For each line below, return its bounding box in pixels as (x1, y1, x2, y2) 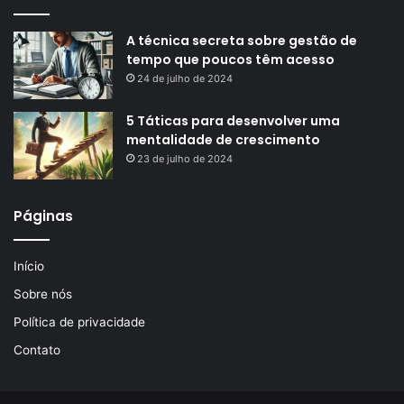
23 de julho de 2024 (137, 152, 233, 166)
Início (14, 259, 44, 274)
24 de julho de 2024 (137, 72, 233, 86)
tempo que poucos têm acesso (126, 50, 335, 69)
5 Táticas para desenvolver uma (126, 112, 340, 131)
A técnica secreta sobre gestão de (126, 32, 357, 50)
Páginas (14, 207, 73, 226)
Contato (14, 343, 60, 358)
